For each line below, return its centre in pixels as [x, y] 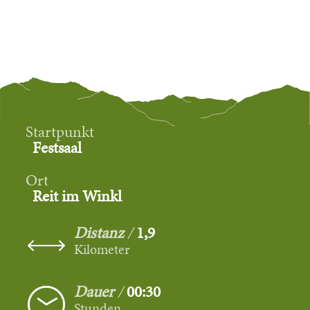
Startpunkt [60, 131]
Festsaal [57, 147]
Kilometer [102, 249]
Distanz [99, 232]
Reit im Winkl [77, 195]
